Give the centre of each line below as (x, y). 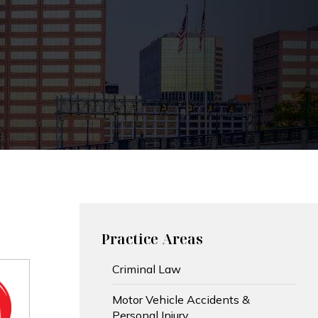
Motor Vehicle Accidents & (181, 300)
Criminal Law (147, 269)
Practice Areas (152, 239)
